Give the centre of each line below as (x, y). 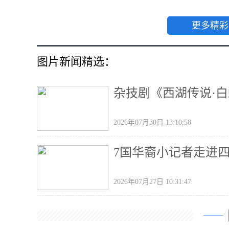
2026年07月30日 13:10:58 (152, 122)
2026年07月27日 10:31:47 (152, 181)
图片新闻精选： (76, 61)
